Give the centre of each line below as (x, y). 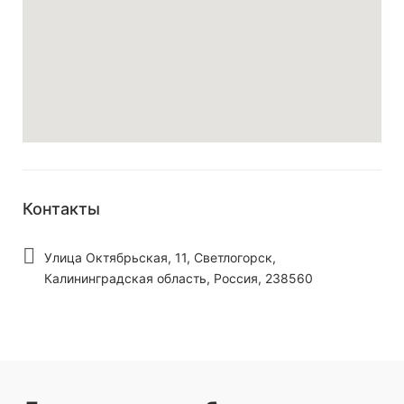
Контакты (61, 209)
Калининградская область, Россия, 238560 (179, 279)
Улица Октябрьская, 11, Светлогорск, (160, 258)
